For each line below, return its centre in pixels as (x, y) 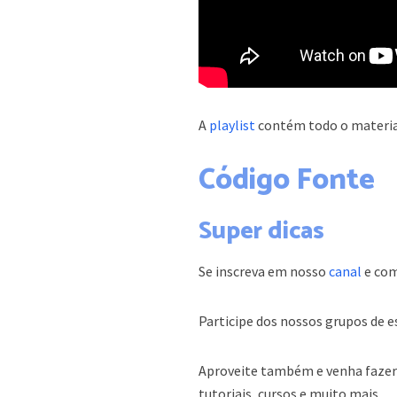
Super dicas (262, 232)
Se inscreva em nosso (264, 272)
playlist (233, 125)
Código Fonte (287, 181)
